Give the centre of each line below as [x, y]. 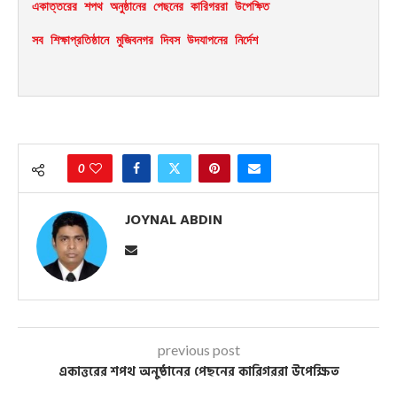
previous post [198, 349]
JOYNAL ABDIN [174, 219]
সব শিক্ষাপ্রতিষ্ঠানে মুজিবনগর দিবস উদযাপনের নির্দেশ [145, 39]
